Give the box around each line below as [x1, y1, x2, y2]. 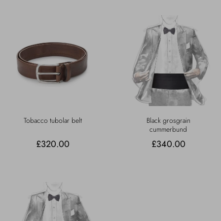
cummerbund [149, 124, 187, 135]
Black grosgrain [146, 115, 190, 126]
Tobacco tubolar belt [24, 115, 82, 126]
